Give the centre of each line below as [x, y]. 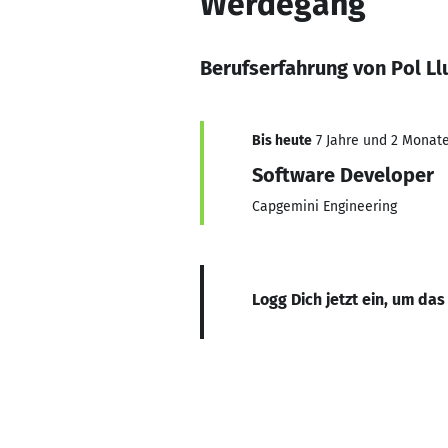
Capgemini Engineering [324, 206]
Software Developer [343, 175]
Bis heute [282, 140]
